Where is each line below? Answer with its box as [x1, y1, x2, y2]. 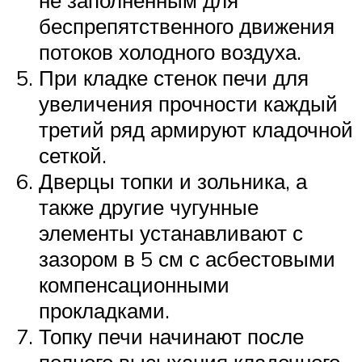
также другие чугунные [39, 194, 259, 221]
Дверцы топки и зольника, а [39, 168, 307, 195]
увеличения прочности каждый [39, 90, 338, 117]
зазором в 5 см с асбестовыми [39, 246, 335, 272]
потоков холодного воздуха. [39, 39, 301, 65]
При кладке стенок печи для [39, 65, 309, 91]
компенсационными [39, 271, 229, 298]
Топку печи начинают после [39, 323, 304, 350]
